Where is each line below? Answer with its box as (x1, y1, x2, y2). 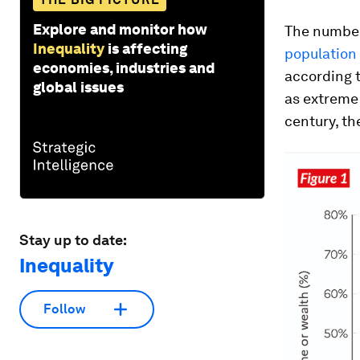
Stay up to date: (19, 231, 127, 248)
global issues (33, 78, 124, 96)
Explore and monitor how (33, 20, 207, 38)
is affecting (108, 39, 187, 57)
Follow (43, 301, 85, 317)
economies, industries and (33, 59, 215, 76)
